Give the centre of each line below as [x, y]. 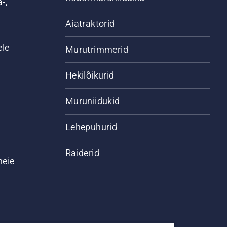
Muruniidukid [92, 101]
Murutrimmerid [97, 49]
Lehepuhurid [91, 127]
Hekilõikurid [90, 75]
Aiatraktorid [90, 24]
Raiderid [82, 153]
